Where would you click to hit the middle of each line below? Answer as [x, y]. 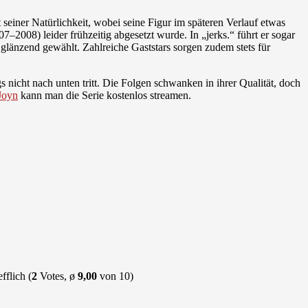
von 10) [115, 276]
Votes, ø [57, 276]
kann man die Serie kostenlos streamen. [104, 95]
